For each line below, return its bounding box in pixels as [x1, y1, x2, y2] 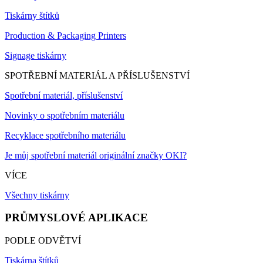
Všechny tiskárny [5, 190, 69, 200]
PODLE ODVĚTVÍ [5, 235, 81, 246]
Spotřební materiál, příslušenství [5, 90, 123, 100]
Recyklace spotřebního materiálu [5, 130, 126, 140]
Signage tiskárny [5, 50, 66, 60]
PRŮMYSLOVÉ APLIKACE [5, 211, 148, 224]
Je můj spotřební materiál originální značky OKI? [5, 150, 187, 160]
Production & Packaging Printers [5, 30, 126, 41]
